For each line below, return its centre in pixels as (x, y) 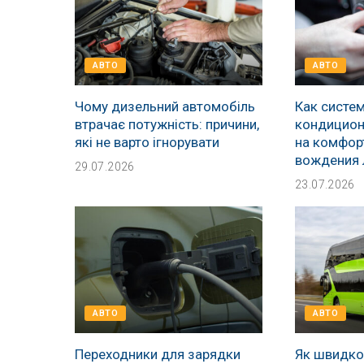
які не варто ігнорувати (147, 142)
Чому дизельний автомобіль (165, 106)
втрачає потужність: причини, (167, 124)
